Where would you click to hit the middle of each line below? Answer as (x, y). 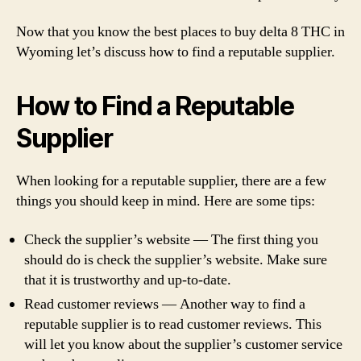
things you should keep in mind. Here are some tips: (166, 201)
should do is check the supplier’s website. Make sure (176, 259)
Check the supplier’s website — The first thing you (171, 239)
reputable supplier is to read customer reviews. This (173, 324)
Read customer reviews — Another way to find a (165, 304)
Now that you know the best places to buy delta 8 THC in (180, 32)
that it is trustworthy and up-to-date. (128, 280)
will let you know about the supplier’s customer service (183, 344)
